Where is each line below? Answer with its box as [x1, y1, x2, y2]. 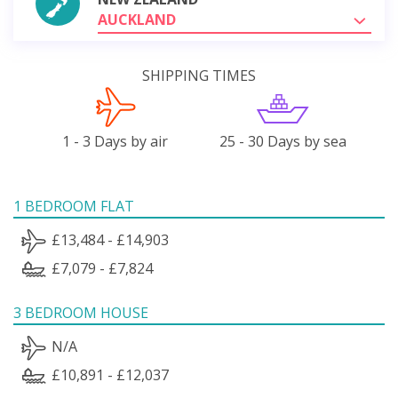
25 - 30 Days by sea [219, 131, 346, 151]
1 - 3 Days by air [62, 131, 169, 151]
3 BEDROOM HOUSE [13, 302, 148, 322]
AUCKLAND [98, 9, 176, 29]
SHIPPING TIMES [142, 65, 256, 85]
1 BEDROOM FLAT [13, 195, 134, 216]
